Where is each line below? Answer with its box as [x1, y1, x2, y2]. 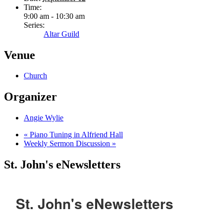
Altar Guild [44, 29, 79, 38]
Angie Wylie [24, 113, 63, 122]
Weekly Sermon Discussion [24, 139, 112, 148]
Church [24, 71, 47, 80]
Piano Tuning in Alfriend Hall [28, 130, 123, 139]
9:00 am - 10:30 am [24, 11, 85, 20]
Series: [24, 20, 45, 29]
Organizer [4, 90, 57, 104]
